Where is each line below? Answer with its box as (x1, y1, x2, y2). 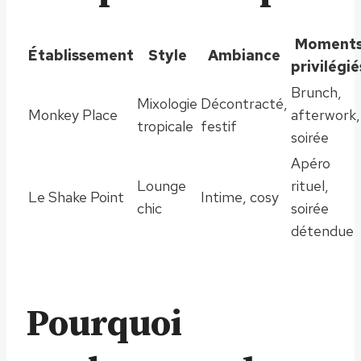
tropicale (137, 116, 193, 135)
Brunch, (291, 82, 342, 102)
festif (201, 116, 237, 135)
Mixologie (137, 93, 197, 113)
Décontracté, (201, 93, 288, 113)
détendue (291, 221, 354, 240)
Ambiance (208, 45, 280, 64)
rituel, (291, 176, 329, 195)
